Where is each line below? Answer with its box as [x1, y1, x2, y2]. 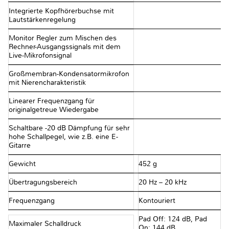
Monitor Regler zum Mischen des [9, 34, 117, 43]
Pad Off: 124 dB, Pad [138, 215, 207, 224]
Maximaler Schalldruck [9, 219, 83, 228]
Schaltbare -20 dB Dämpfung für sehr [9, 124, 130, 133]
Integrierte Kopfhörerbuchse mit [9, 7, 114, 16]
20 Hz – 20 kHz [138, 178, 187, 187]
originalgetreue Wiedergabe [9, 105, 99, 114]
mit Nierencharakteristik [9, 78, 86, 87]
